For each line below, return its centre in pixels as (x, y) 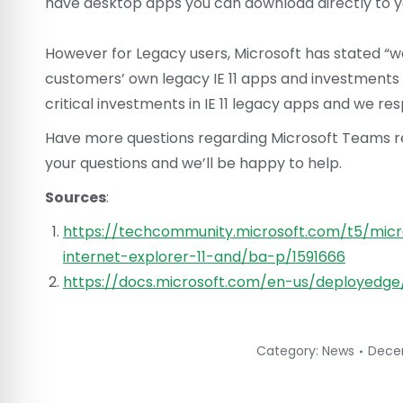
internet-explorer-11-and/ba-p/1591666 (204, 257)
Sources (76, 197)
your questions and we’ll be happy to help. (193, 163)
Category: (289, 351)
